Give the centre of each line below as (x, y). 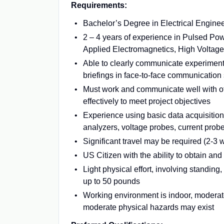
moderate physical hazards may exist (148, 207)
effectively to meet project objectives (147, 101)
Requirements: (99, 5)
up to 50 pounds (111, 181)
